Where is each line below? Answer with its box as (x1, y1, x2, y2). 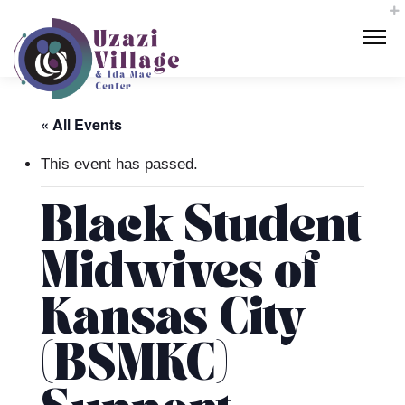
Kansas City (41, 295, 306, 346)
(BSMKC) (41, 341, 229, 392)
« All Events (41, 114, 122, 135)
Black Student (41, 202, 361, 254)
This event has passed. (41, 155, 198, 173)
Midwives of (41, 249, 320, 300)
